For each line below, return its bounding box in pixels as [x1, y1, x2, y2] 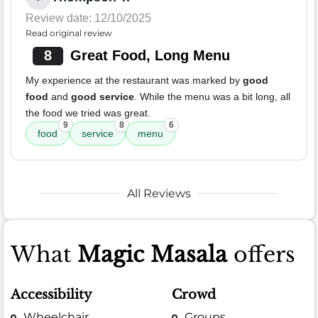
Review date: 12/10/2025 [26, 11, 151, 24]
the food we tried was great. [26, 106, 150, 119]
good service [71, 90, 134, 102]
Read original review [26, 27, 112, 38]
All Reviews [127, 186, 191, 200]
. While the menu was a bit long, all [134, 90, 290, 102]
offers [227, 241, 295, 268]
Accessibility [11, 286, 92, 302]
